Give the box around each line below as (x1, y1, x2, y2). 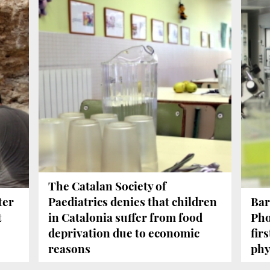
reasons (48, 240, 90, 257)
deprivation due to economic (48, 225, 199, 241)
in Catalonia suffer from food (48, 209, 202, 225)
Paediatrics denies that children (48, 193, 217, 210)
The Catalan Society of (48, 178, 166, 194)
